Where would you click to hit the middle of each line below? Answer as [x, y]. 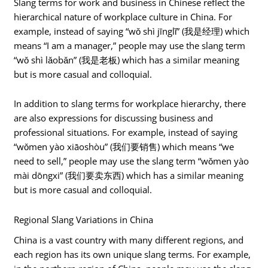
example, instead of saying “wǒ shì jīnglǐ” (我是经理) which [132, 31]
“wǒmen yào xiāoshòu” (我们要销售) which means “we [124, 147]
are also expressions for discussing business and [114, 118]
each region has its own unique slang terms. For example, [133, 254]
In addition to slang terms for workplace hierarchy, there [130, 104]
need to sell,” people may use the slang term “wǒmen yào [132, 161]
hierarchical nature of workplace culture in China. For [123, 16]
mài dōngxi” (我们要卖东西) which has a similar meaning [129, 176]
